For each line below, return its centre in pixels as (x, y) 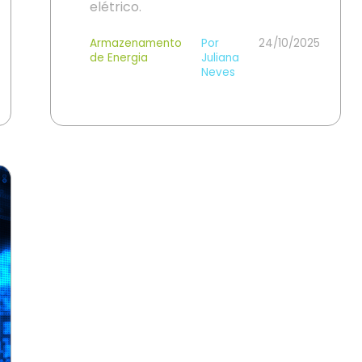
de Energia (119, 58)
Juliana (220, 58)
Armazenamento (136, 43)
